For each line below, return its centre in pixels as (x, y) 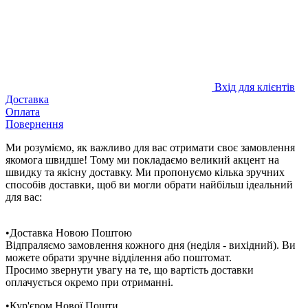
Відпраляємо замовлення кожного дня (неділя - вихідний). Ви (151, 245)
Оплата (23, 111)
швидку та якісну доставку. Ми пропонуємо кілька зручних (145, 172)
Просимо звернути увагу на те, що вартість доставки (130, 269)
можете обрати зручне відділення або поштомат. (119, 257)
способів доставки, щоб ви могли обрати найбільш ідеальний (149, 184)
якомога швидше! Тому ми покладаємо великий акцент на (142, 159)
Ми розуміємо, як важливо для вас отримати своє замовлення (150, 147)
